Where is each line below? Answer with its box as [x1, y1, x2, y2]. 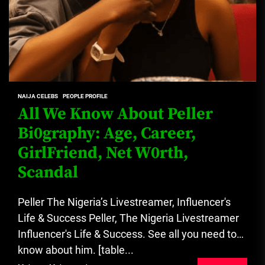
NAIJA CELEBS [18, 92, 58, 99]
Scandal [18, 161, 78, 183]
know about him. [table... [18, 243, 134, 256]
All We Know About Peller [18, 103, 213, 124]
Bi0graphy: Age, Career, [18, 122, 196, 144]
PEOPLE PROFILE [63, 92, 108, 99]
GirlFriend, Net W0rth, [18, 142, 188, 163]
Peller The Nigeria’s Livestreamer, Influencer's [18, 195, 231, 208]
